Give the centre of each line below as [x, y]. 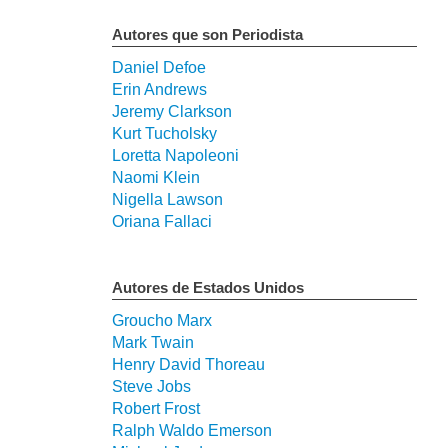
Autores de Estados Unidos [208, 288]
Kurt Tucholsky [164, 134]
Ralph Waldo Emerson [192, 431]
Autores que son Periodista [207, 35]
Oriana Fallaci [162, 222]
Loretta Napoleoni [175, 156]
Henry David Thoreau [188, 365]
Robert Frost [156, 409]
